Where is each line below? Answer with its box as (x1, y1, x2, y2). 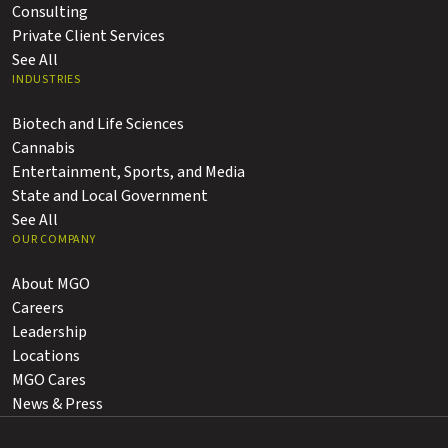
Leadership (12, 321, 87, 343)
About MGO (12, 273, 90, 295)
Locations (12, 345, 80, 367)
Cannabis (12, 137, 75, 159)
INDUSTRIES (12, 71, 81, 88)
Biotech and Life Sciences (12, 113, 184, 135)
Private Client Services (12, 25, 165, 47)
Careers (12, 297, 64, 319)
